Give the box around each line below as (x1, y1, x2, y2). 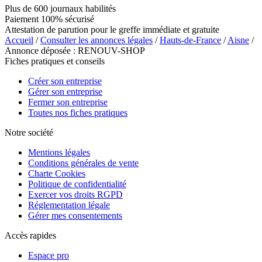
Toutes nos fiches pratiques (28, 107, 127, 118)
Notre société (5, 127, 53, 137)
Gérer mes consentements (28, 210, 122, 220)
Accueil (5, 35, 33, 45)
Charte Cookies (28, 168, 85, 178)
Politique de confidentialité (28, 178, 126, 189)
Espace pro (28, 250, 69, 260)
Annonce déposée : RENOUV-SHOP (5, 45, 145, 56)
